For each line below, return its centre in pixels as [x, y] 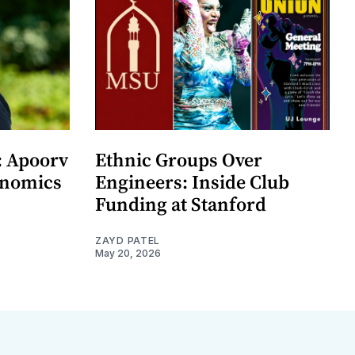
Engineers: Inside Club [192, 182]
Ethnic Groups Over [179, 160]
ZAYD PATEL [128, 241]
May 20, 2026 [128, 254]
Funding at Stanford [181, 204]
